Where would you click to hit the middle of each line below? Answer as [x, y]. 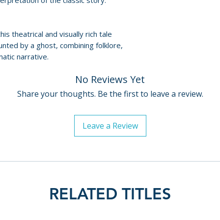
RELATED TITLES [110, 193]
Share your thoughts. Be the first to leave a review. [110, 94]
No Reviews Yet [110, 79]
